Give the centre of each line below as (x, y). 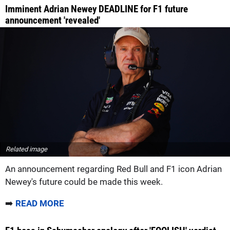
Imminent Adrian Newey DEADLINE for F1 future (97, 9)
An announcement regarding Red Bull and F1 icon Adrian (113, 169)
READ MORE (40, 203)
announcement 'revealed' (53, 21)
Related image (26, 149)
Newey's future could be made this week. (84, 181)
